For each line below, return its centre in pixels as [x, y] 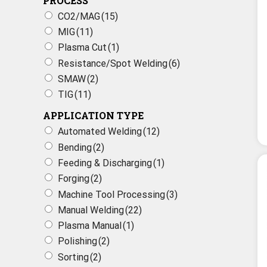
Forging [74, 179]
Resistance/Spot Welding [113, 63]
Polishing [77, 241]
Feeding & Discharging [105, 163]
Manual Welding [91, 210]
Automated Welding [100, 132]
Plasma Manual [90, 226]
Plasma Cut [82, 48]
